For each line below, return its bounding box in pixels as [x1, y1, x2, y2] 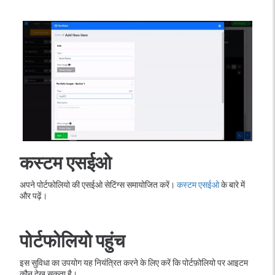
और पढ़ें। [20, 190, 47, 201]
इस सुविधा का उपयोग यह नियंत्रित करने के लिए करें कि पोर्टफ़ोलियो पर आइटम [20, 257, 248, 268]
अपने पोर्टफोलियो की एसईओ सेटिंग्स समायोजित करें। [20, 179, 177, 190]
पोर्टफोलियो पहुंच [20, 230, 125, 252]
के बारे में [219, 179, 245, 190]
